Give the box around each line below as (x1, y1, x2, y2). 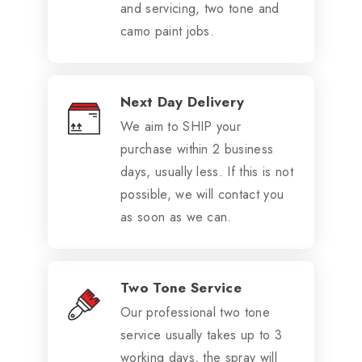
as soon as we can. (120, 207, 232, 226)
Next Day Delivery (120, 91, 245, 112)
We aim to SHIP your (120, 116, 242, 136)
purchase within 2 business (120, 139, 274, 158)
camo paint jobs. (120, 21, 215, 40)
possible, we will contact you (120, 184, 284, 204)
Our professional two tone (120, 302, 271, 322)
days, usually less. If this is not (120, 162, 293, 181)
